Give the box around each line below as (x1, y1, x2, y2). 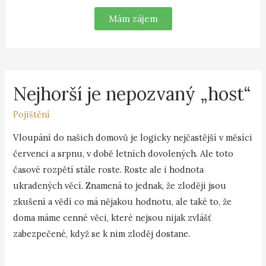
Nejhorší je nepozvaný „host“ (13, 83, 252, 106)
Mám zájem (108, 13, 158, 25)
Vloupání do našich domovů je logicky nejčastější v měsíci (13, 131, 253, 143)
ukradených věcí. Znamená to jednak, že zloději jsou (13, 179, 227, 191)
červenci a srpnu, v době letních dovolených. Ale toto (13, 147, 234, 159)
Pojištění (13, 109, 50, 121)
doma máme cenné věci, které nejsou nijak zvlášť (13, 211, 212, 223)
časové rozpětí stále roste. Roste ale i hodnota (13, 163, 204, 175)
